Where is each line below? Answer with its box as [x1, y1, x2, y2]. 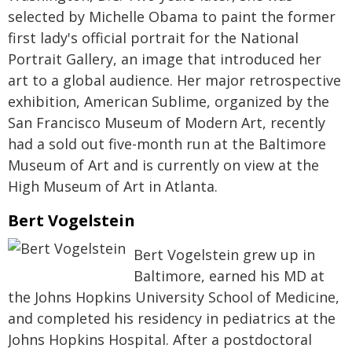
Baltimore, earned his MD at [134, 266, 324, 285]
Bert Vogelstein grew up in [134, 245, 315, 264]
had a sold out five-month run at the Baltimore [8, 134, 326, 153]
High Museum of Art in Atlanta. [8, 177, 218, 196]
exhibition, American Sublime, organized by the [8, 92, 329, 111]
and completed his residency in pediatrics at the [8, 309, 335, 328]
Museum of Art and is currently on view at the [8, 156, 319, 174]
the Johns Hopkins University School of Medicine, [8, 288, 339, 306]
